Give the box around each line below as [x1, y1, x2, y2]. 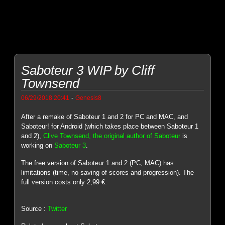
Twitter [48, 205, 67, 213]
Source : [21, 205, 48, 213]
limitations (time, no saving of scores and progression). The [21, 168, 194, 176]
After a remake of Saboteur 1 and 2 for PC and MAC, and [21, 113, 188, 121]
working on [21, 142, 55, 150]
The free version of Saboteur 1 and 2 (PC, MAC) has [21, 159, 174, 167]
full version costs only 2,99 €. [21, 178, 107, 186]
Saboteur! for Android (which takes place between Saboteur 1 [21, 123, 199, 131]
